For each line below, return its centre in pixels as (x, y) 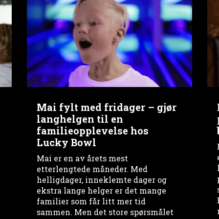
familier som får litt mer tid (91, 201)
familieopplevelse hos (92, 130)
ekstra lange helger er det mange (101, 190)
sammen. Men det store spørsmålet (105, 212)
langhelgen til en (80, 119)
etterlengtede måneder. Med (92, 169)
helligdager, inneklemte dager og (101, 179)
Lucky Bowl (66, 142)
